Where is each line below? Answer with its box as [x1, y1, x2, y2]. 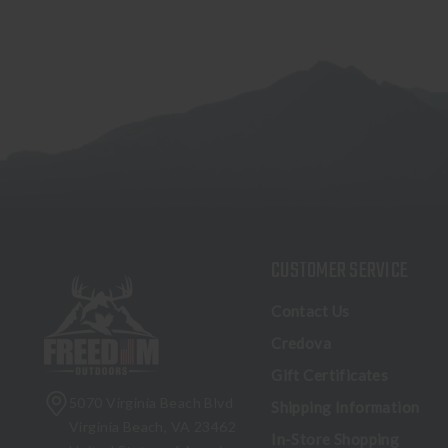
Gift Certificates [271, 366, 389, 385]
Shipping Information [271, 398, 420, 417]
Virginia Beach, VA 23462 [69, 418, 237, 436]
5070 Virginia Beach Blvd [69, 394, 234, 412]
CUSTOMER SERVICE [271, 254, 409, 289]
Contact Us [271, 302, 350, 321]
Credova [271, 334, 332, 353]
